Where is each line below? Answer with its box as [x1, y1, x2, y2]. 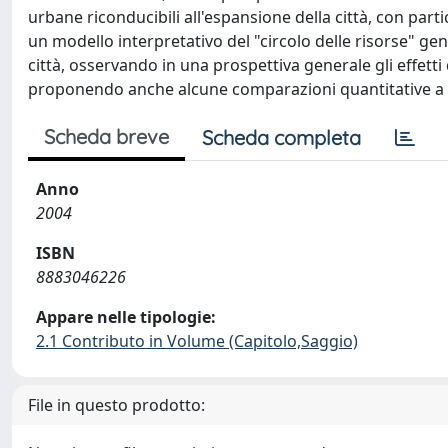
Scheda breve [44, 124, 169, 149]
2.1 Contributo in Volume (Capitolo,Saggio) [36, 330, 358, 352]
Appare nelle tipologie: [36, 306, 216, 328]
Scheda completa [202, 125, 361, 150]
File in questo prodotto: [28, 394, 205, 416]
